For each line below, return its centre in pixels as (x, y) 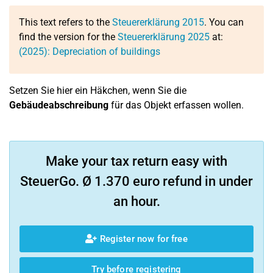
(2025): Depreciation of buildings (90, 51)
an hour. (136, 201)
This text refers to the (66, 22)
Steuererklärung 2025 (164, 37)
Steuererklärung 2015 (158, 22)
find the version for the (68, 37)
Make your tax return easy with (136, 161)
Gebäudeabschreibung (59, 105)
